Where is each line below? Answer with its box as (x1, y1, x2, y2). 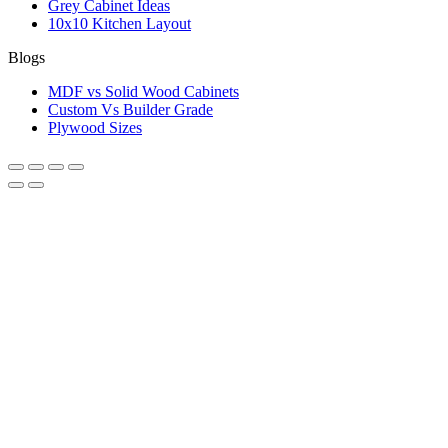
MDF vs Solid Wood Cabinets (48, 82, 239, 100)
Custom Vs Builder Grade (48, 100, 213, 118)
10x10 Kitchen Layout (48, 14, 191, 32)
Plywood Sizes (48, 118, 142, 136)
